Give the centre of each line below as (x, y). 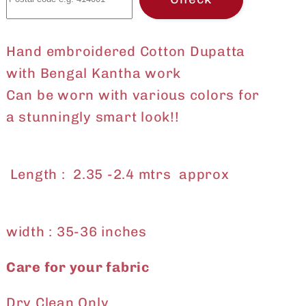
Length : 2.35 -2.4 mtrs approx (131, 175)
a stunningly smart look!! (93, 117)
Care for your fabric (78, 267)
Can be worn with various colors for (133, 95)
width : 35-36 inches (76, 232)
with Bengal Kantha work (94, 73)
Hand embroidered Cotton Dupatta (126, 52)
